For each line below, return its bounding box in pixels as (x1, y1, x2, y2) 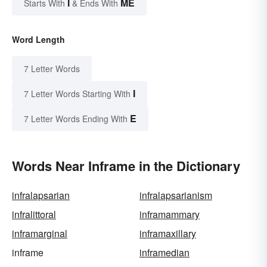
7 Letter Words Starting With (24, 88, 131, 100)
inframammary (139, 207, 200, 222)
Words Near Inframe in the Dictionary (12, 156, 240, 176)
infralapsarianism (139, 188, 212, 203)
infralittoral (12, 207, 56, 222)
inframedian (139, 246, 190, 260)
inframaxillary (139, 226, 196, 241)
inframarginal (12, 226, 67, 241)
